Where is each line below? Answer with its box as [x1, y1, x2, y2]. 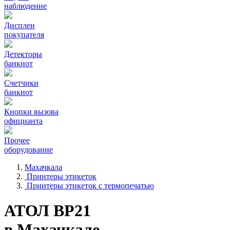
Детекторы [4, 50, 42, 59]
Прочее [4, 136, 30, 145]
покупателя [4, 30, 44, 39]
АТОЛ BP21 [4, 201, 91, 220]
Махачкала [25, 163, 62, 171]
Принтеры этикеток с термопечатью [27, 181, 154, 190]
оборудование [4, 145, 53, 154]
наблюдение [4, 2, 47, 10]
